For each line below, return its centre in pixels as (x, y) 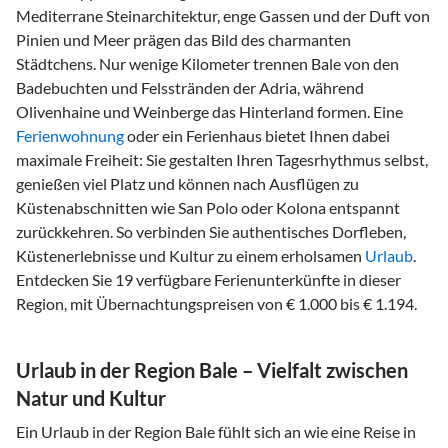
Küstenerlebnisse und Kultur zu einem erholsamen (190, 255)
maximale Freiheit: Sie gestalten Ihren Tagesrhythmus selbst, (222, 159)
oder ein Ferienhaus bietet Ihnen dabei (257, 135)
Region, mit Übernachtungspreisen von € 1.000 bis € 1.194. (216, 303)
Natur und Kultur (91, 397)
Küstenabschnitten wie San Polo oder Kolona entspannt (208, 207)
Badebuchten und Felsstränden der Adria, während (190, 87)
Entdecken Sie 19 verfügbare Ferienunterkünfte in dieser (208, 279)
